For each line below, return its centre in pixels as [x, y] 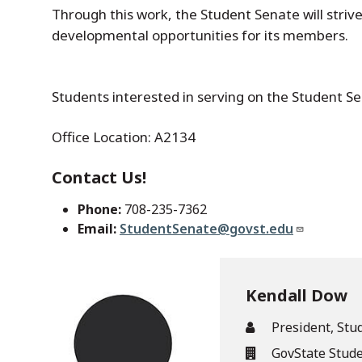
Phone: [99, 209]
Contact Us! [99, 177]
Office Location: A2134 [124, 137]
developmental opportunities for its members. [200, 35]
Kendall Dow [297, 295]
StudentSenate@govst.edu [206, 229]
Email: [97, 229]
